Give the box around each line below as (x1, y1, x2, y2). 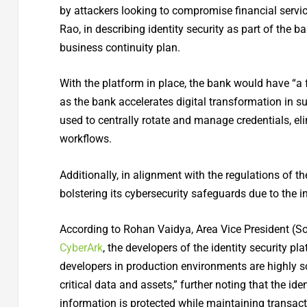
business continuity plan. (59, 40, 180, 54)
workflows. (59, 132, 112, 146)
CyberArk (59, 241, 103, 255)
